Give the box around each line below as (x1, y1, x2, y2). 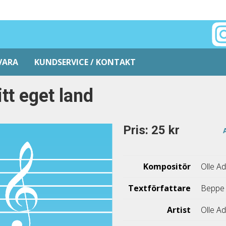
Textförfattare (128, 183, 191, 194)
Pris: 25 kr (123, 123, 180, 137)
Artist (167, 204, 191, 216)
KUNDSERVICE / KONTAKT (34, 56, 136, 68)
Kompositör (143, 161, 191, 173)
